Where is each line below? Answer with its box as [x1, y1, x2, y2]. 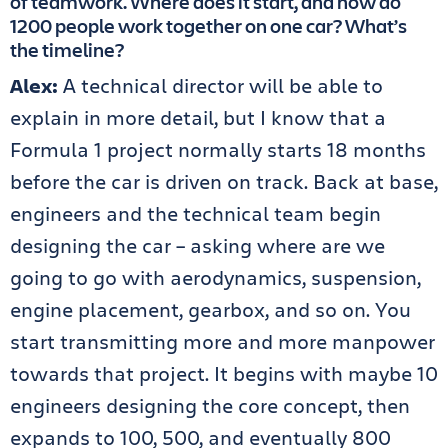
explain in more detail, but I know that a [10, 103, 386, 131]
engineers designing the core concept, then [10, 391, 410, 419]
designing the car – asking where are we [10, 231, 385, 259]
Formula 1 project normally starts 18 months [10, 135, 426, 163]
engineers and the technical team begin [10, 199, 381, 227]
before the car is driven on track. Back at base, [10, 167, 438, 195]
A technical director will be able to [63, 71, 383, 99]
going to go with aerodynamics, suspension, [10, 263, 421, 291]
